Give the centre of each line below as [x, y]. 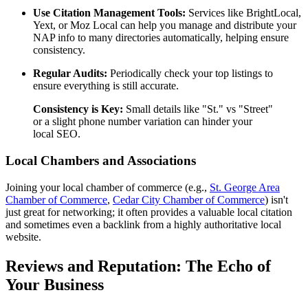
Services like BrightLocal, [243, 13]
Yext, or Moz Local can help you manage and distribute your [165, 25]
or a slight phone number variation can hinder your [143, 122]
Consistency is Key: [78, 109]
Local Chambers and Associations [101, 160]
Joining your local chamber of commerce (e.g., [108, 187]
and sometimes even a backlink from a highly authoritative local [143, 224]
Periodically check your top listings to [190, 74]
